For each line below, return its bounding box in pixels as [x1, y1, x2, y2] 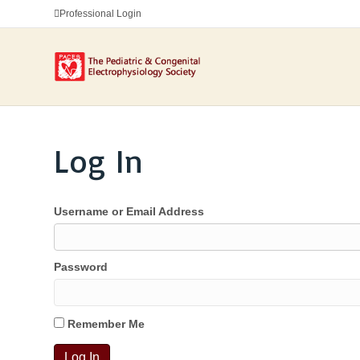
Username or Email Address [54, 205, 205, 218]
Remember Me [64, 317, 145, 330]
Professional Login [59, 8, 142, 19]
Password [54, 260, 108, 273]
